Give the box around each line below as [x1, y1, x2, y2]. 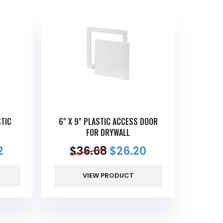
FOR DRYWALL [86, 126, 130, 139]
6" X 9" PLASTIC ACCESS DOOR [58, 115, 158, 128]
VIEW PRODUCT [82, 171, 134, 181]
